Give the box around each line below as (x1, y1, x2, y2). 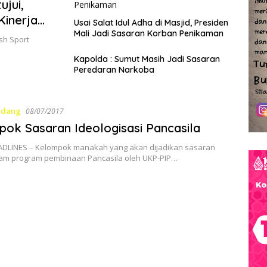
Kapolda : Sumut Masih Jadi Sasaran (74, 54, 220, 65)
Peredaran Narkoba (74, 64, 154, 76)
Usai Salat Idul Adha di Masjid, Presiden (74, 17, 228, 29)
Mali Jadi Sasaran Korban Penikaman (74, 28, 223, 39)
